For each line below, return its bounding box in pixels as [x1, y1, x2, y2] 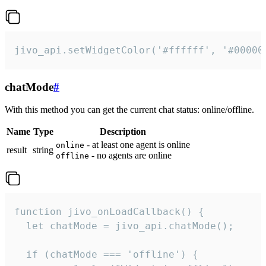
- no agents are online [89, 150, 172, 161]
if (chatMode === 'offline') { [14, 249, 198, 261]
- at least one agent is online [84, 140, 190, 150]
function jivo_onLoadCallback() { [14, 206, 204, 218]
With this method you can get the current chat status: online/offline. [5, 104, 254, 115]
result [7, 145, 27, 156]
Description [100, 126, 146, 137]
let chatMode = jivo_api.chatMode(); [14, 220, 234, 232]
